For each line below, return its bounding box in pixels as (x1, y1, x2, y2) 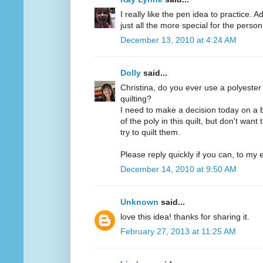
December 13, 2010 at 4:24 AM (120, 35, 237, 45)
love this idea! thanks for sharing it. (120, 212, 249, 222)
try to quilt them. (120, 127, 180, 137)
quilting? (120, 94, 151, 104)
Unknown (120, 197, 159, 207)
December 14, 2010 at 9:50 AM (120, 164, 237, 174)
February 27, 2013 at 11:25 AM (120, 227, 236, 237)
